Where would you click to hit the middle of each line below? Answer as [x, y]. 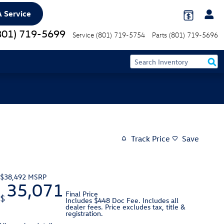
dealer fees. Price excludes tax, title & [125, 206]
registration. [84, 213]
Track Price [150, 139]
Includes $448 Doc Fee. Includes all [122, 200]
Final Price [82, 193]
